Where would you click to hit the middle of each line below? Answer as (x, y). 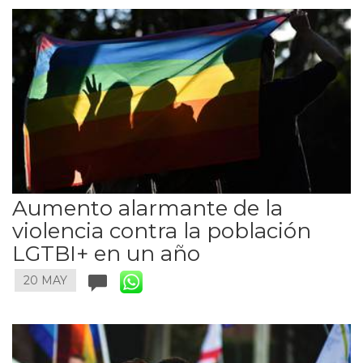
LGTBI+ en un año (106, 253)
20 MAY (45, 281)
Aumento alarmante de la (147, 208)
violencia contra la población (162, 231)
